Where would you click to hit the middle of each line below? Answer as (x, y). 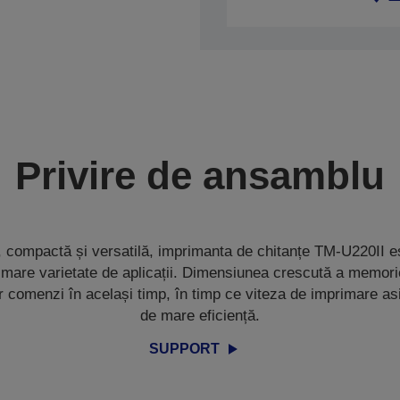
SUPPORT (184, 348)
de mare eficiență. (200, 316)
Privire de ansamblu (200, 175)
